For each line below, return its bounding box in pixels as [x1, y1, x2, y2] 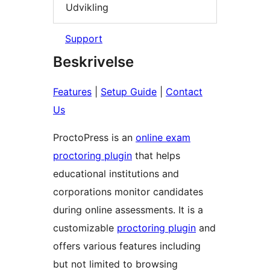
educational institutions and [53, 168, 179, 180]
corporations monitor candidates [53, 186, 203, 198]
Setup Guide [101, 86, 157, 98]
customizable [53, 222, 117, 234]
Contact [166, 86, 202, 98]
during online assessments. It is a [53, 204, 203, 216]
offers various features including [53, 240, 201, 253]
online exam [136, 131, 190, 144]
